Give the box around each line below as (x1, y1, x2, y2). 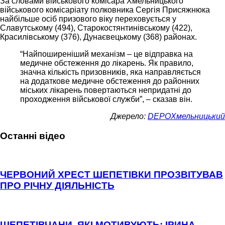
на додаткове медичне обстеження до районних (20, 77, 199, 86)
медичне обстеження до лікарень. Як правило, (20, 59, 193, 68)
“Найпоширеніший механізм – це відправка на (20, 50, 193, 59)
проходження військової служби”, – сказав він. (20, 95, 192, 104)
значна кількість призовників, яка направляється (20, 68, 201, 77)
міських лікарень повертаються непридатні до (20, 86, 191, 95)
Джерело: (110, 112, 148, 121)
